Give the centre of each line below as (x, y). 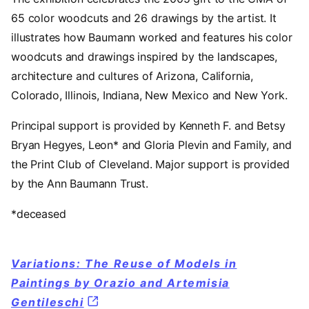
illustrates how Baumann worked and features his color (152, 37)
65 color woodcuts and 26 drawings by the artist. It (144, 18)
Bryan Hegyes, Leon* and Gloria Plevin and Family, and (151, 144)
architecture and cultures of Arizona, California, (132, 76)
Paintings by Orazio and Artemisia (120, 282)
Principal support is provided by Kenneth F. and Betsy (148, 125)
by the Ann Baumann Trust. (80, 183)
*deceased (39, 213)
